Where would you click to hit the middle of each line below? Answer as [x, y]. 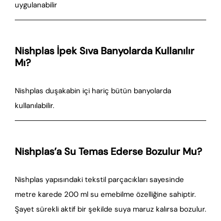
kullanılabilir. [35, 106]
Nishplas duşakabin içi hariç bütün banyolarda [93, 91]
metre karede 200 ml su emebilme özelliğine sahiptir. [105, 194]
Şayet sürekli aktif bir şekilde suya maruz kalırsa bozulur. [110, 209]
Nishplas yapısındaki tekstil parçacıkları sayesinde [99, 180]
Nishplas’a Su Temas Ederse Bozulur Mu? [109, 151]
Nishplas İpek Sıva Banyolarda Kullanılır [105, 51]
